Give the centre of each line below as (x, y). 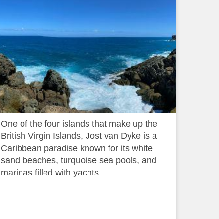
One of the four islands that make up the (79, 124)
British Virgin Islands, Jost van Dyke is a (79, 136)
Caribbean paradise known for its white (77, 148)
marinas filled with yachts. (51, 173)
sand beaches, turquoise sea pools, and (79, 160)
